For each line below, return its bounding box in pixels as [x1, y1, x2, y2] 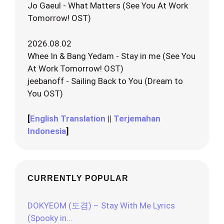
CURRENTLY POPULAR [27, 174, 128, 183]
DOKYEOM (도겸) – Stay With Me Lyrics [27, 200, 175, 211]
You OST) [27, 88, 63, 98]
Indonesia [27, 126, 66, 136]
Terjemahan [113, 113, 160, 124]
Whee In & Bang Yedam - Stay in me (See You [27, 50, 195, 61]
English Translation [30, 113, 105, 124]
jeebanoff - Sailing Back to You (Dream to [27, 75, 183, 86]
